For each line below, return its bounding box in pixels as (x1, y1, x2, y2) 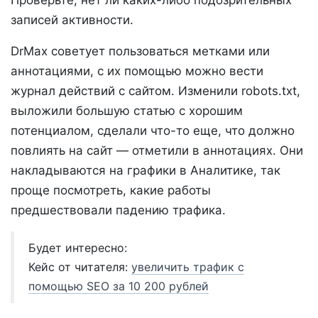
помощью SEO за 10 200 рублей (28, 279, 209, 294)
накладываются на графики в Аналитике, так (11, 163, 280, 178)
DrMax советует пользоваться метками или (11, 44, 270, 59)
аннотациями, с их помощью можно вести (11, 64, 263, 79)
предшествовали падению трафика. (11, 203, 226, 218)
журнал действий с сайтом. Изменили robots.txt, (11, 84, 300, 99)
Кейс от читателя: (28, 260, 131, 275)
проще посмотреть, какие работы (11, 183, 211, 198)
